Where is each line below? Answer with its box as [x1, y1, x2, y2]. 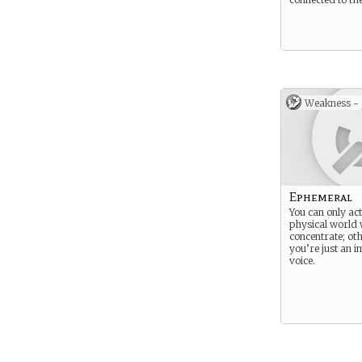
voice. [289, 255, 315, 267]
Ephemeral [289, 189, 352, 204]
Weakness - [305, 97, 359, 109]
